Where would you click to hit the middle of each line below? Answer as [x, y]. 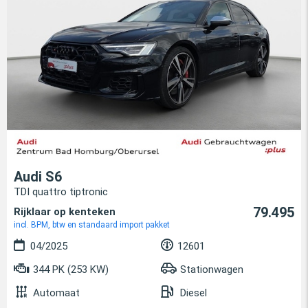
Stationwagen [212, 269]
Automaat [56, 293]
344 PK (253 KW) [69, 269]
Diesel [194, 293]
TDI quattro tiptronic [61, 191]
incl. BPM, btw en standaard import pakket [92, 224]
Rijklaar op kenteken [65, 211]
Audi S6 [38, 176]
